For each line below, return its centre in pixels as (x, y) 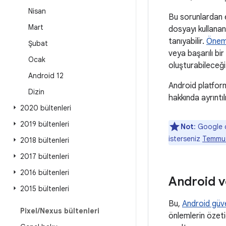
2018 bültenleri (45, 140)
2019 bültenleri (45, 124)
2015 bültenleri (45, 189)
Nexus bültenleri (70, 211)
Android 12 (46, 76)
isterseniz (185, 139)
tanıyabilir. (187, 41)
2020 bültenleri (46, 108)
